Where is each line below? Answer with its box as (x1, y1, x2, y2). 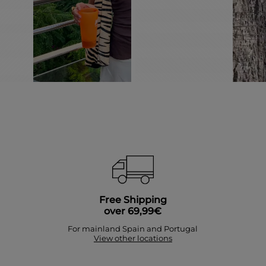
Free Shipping (99, 194, 167, 206)
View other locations (93, 233, 172, 243)
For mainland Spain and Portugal (68, 224, 198, 234)
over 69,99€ (104, 205, 162, 217)
